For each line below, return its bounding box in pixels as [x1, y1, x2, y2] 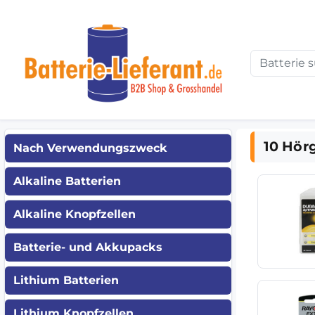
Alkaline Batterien [13, 174, 121, 188]
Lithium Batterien [13, 273, 119, 287]
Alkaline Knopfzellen [13, 207, 136, 221]
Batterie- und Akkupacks [13, 240, 162, 254]
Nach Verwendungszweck [13, 141, 167, 155]
